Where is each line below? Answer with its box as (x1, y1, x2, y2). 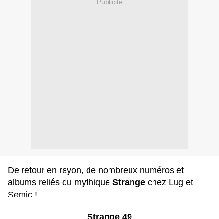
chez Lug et (145, 177, 193, 188)
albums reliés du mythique (8, 177, 112, 188)
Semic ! (8, 190, 37, 200)
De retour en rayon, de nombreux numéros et (8, 165, 184, 175)
